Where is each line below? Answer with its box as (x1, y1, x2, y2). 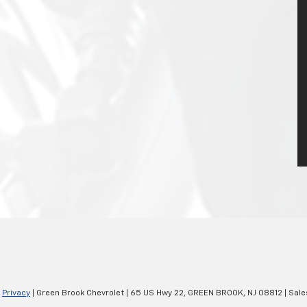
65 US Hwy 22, (128, 289, 186, 298)
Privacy (2, 289, 30, 298)
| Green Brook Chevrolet (30, 289, 124, 298)
